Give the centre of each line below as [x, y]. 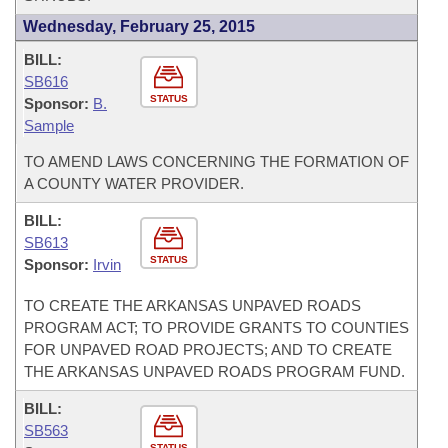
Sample [49, 125]
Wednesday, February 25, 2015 [139, 26]
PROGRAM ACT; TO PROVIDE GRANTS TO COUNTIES [216, 327]
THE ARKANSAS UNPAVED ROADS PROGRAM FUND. [214, 371]
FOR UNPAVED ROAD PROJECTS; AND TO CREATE [208, 349]
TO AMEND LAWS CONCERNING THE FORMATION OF [216, 161]
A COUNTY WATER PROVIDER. [134, 183]
